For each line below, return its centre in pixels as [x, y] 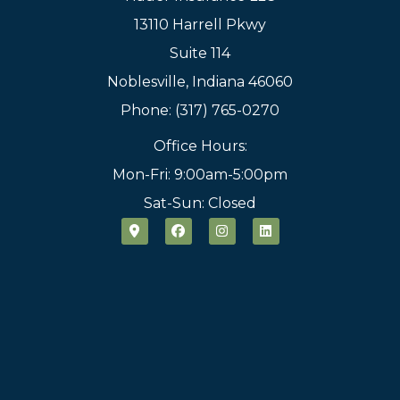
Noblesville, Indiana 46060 [200, 81]
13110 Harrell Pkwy [200, 24]
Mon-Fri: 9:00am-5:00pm [200, 174]
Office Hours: [200, 146]
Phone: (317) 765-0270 [200, 110]
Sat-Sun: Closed [200, 203]
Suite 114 [200, 53]
